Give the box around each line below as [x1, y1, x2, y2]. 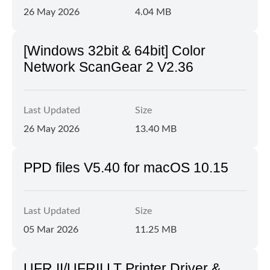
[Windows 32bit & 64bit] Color [24, 43, 206, 58]
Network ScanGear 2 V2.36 [24, 59, 193, 75]
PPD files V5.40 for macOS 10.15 [24, 160, 228, 175]
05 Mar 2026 [24, 225, 78, 234]
